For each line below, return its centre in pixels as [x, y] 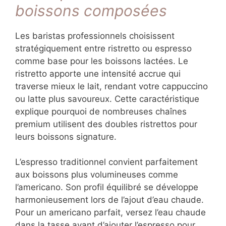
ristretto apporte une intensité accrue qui [98, 73]
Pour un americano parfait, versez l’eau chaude [110, 213]
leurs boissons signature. [66, 136]
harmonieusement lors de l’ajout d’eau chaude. [109, 200]
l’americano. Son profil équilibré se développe [107, 187]
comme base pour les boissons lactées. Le [102, 61]
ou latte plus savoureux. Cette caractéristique [107, 99]
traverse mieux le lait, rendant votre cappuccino [111, 86]
